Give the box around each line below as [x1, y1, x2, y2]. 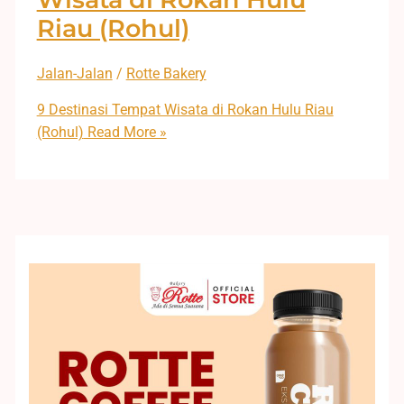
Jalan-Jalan [36, 65, 113, 83]
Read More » [83, 124, 167, 142]
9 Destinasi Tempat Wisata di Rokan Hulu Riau [36, 101, 334, 119]
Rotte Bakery [125, 65, 207, 83]
